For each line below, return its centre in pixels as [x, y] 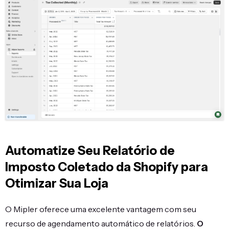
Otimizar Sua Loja [57, 183]
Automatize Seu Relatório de [90, 150]
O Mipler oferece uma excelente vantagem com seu [101, 209]
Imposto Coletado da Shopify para [107, 167]
